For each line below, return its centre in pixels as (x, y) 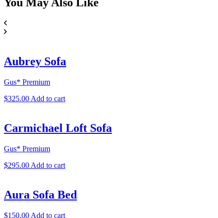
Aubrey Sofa (35, 62)
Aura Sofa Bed (40, 194)
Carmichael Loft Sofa (58, 128)
